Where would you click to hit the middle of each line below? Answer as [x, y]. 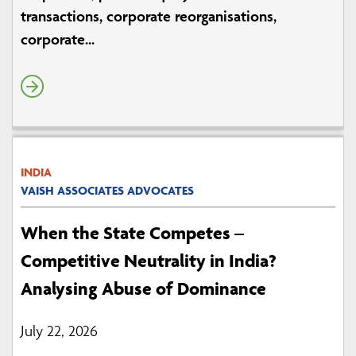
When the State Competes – [132, 233]
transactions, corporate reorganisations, [149, 16]
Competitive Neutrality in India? [149, 261]
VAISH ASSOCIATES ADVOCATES [107, 191]
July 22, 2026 [59, 331]
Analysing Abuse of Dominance [143, 289]
